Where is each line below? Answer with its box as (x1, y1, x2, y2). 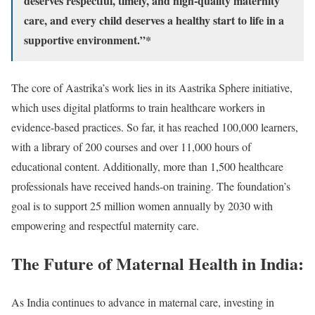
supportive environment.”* (24, 31, 151, 48)
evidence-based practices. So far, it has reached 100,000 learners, (11, 119, 298, 134)
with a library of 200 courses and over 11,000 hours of (11, 139, 251, 154)
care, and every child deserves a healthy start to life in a (24, 11, 284, 28)
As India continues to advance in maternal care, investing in (11, 295, 274, 310)
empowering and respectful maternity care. (11, 217, 199, 233)
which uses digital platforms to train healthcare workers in (11, 99, 265, 115)
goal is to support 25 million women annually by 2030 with (11, 198, 273, 213)
